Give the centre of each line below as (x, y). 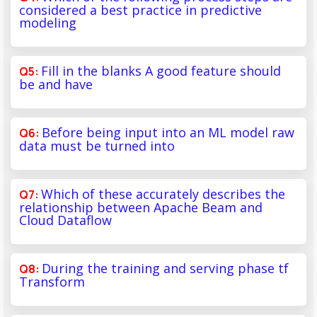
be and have (56, 84)
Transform (52, 281)
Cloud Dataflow (65, 220)
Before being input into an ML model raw (168, 132)
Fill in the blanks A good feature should (161, 70)
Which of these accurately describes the (163, 194)
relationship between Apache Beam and (141, 207)
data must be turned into (97, 145)
